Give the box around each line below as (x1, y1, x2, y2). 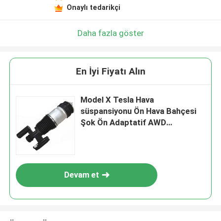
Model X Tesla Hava (80, 95, 154, 105)
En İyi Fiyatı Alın (75, 66, 146, 77)
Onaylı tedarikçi (66, 3, 120, 11)
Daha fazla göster (77, 28, 144, 38)
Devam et (64, 170, 99, 180)
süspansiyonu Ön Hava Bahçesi (80, 106, 197, 116)
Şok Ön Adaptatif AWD (80, 117, 167, 128)
